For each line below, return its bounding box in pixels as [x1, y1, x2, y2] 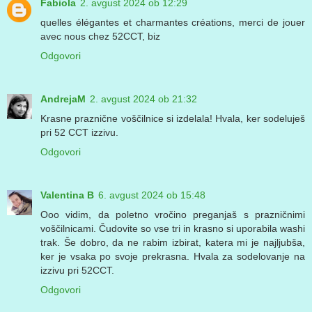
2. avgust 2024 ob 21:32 [90, 93, 197, 105]
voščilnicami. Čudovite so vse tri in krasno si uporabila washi [40, 223, 305, 235]
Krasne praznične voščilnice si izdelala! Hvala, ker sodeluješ [40, 113, 305, 125]
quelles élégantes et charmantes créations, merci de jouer [40, 17, 305, 29]
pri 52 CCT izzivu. [40, 127, 118, 139]
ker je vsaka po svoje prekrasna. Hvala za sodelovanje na [40, 251, 305, 263]
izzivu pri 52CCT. [40, 265, 114, 276]
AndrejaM [40, 93, 86, 105]
